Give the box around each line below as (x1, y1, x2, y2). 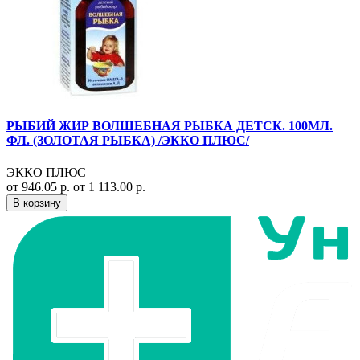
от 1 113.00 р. (73, 179, 145, 194)
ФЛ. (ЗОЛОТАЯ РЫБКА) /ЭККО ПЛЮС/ (6, 133, 249, 148)
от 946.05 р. (6, 179, 73, 194)
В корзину (13, 196, 61, 209)
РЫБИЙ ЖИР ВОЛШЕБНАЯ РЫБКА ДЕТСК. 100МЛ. (6, 119, 333, 133)
